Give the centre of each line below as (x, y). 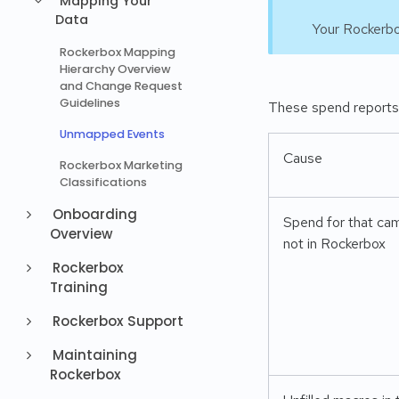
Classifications (104, 182)
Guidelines (90, 103)
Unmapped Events (113, 134)
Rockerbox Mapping (118, 52)
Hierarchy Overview (116, 69)
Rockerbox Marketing (122, 165)
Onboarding (93, 214)
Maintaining (93, 355)
